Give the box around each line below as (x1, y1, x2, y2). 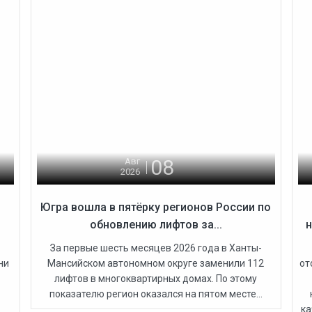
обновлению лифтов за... (89, 217, 222, 231)
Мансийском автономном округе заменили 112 (47, 257, 265, 269)
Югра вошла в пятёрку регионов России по (40, 200, 272, 214)
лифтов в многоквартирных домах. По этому (54, 272, 258, 284)
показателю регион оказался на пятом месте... (49, 288, 263, 299)
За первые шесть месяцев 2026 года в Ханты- (49, 242, 262, 253)
